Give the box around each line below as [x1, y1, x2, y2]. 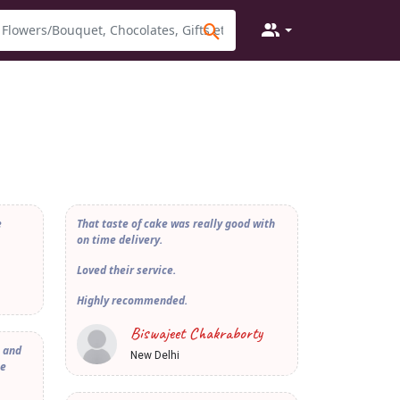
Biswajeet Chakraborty [130, 322, 262, 345]
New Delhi [130, 349, 179, 362]
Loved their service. [77, 262, 176, 279]
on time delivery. [77, 232, 162, 248]
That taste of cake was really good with [77, 216, 275, 232]
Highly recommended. [77, 293, 187, 309]
